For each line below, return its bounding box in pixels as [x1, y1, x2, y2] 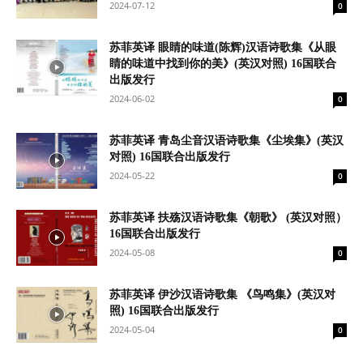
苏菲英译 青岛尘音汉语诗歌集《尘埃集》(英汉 [109, 135, 344, 147]
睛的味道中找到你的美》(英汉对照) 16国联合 [109, 58, 336, 70]
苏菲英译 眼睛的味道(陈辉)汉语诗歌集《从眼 [109, 41, 336, 53]
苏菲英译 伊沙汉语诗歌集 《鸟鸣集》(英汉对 [109, 288, 335, 301]
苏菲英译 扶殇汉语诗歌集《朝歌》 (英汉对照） [109, 211, 347, 224]
